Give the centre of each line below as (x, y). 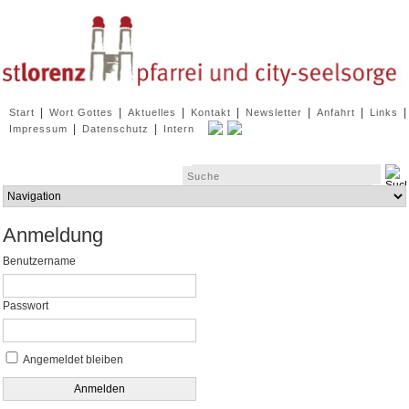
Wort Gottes (81, 113)
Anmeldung (53, 236)
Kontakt (211, 113)
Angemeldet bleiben (73, 360)
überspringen (37, 119)
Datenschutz (115, 129)
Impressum (38, 129)
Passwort (26, 306)
